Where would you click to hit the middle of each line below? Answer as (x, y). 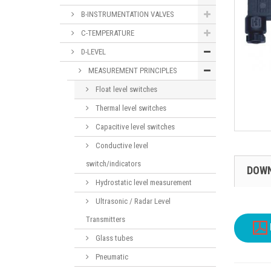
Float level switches (126, 89)
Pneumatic (111, 256)
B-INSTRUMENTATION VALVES (127, 14)
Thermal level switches (130, 108)
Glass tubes (113, 238)
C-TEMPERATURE (107, 33)
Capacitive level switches (134, 126)
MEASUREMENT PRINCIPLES (132, 70)
